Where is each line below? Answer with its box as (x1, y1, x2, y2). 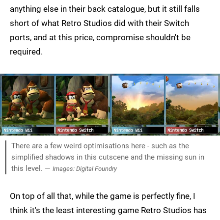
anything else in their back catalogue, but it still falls (10, 4, 200, 14)
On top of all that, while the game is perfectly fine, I (10, 191, 195, 201)
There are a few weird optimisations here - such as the (11, 141, 189, 150)
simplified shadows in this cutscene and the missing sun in (11, 152, 204, 162)
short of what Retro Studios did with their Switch (10, 18, 189, 28)
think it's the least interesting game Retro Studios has (10, 205, 207, 215)
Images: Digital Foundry (53, 165, 117, 172)
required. (10, 47, 43, 57)
